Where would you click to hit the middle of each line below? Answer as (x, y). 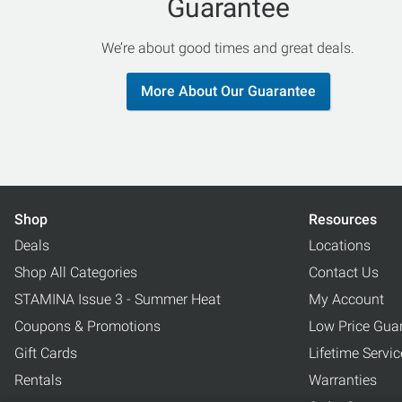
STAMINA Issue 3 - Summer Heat (118, 299)
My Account (346, 299)
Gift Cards (46, 353)
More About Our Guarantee (228, 91)
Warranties (343, 380)
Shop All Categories (76, 272)
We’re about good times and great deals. (228, 48)
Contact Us (344, 272)
